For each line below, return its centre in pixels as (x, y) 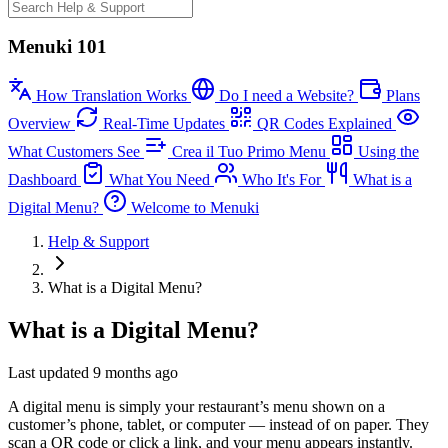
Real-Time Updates (164, 124)
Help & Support (98, 242)
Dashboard (42, 180)
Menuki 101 (57, 47)
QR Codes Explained (324, 124)
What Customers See (74, 152)
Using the (388, 152)
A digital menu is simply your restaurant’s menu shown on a (196, 406)
